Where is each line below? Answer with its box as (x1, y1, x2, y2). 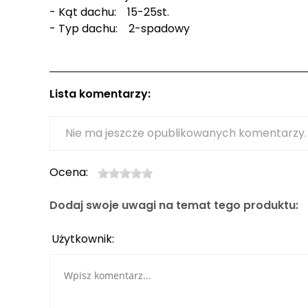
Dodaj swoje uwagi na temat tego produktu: (49, 197, 298, 214)
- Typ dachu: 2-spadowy (49, 21, 190, 37)
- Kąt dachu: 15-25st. (49, 4, 169, 21)
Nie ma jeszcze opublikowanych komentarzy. (65, 125, 307, 142)
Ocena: (49, 164, 91, 181)
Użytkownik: (52, 231, 114, 247)
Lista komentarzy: (49, 86, 151, 102)
